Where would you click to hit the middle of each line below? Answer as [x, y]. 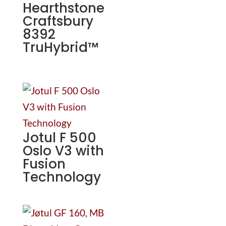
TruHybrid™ [60, 48]
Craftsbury [58, 21]
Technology [62, 177]
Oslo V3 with [63, 151]
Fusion [44, 164]
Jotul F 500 [59, 138]
